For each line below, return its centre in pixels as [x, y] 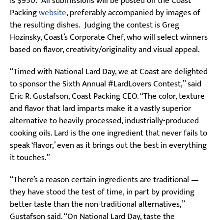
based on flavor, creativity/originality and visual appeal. [106, 49]
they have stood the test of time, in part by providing [102, 192]
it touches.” [30, 157]
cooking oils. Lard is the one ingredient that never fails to [109, 133]
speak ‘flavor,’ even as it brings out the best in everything [108, 145]
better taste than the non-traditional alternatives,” [97, 204]
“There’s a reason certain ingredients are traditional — [104, 179]
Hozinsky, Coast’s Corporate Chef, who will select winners [109, 37]
